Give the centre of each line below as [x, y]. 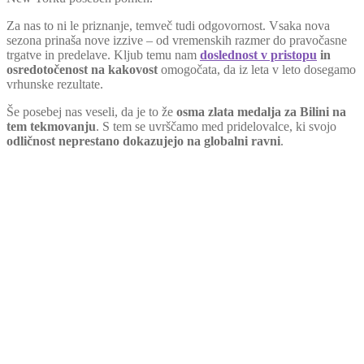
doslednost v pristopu [258, 54]
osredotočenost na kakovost [82, 69]
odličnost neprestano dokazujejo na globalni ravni [143, 141]
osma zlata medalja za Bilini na [261, 111]
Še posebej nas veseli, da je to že [91, 111]
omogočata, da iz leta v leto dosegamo [257, 69]
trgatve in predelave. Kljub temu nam [103, 54]
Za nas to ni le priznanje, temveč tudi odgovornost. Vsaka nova [168, 25]
